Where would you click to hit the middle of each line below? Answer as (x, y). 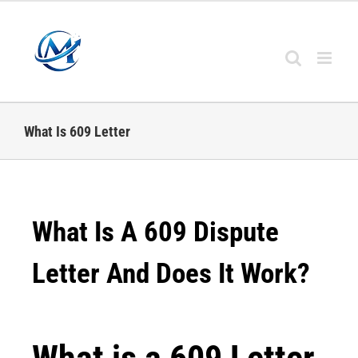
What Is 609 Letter (77, 131)
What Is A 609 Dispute (155, 232)
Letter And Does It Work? (171, 274)
